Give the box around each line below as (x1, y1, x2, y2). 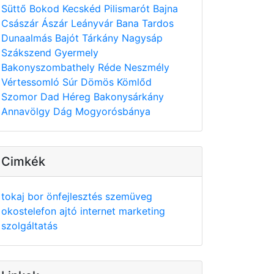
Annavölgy (1, 105, 53, 117)
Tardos (142, 17, 174, 29)
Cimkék (1, 154, 45, 169)
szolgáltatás (1, 220, 57, 232)
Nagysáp (122, 32, 163, 44)
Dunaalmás (1, 32, 55, 44)
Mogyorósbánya (75, 105, 150, 117)
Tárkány (82, 32, 122, 44)
